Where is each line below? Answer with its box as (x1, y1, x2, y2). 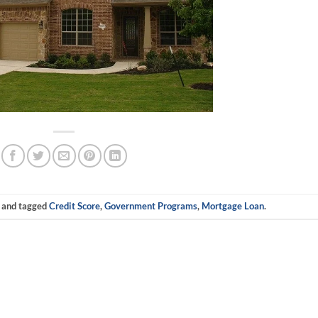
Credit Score (49, 200, 101, 212)
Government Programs (104, 200, 198, 212)
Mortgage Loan (202, 200, 265, 212)
